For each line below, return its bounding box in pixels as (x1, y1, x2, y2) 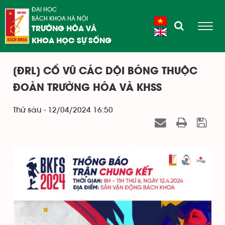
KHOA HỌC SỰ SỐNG (31, 38, 111, 45)
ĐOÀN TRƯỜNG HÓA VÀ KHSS (13, 83, 162, 93)
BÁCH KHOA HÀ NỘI (31, 16, 88, 22)
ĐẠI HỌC (31, 7, 57, 13)
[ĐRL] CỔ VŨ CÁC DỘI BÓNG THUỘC (13, 67, 197, 76)
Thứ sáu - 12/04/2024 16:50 (13, 106, 113, 114)
